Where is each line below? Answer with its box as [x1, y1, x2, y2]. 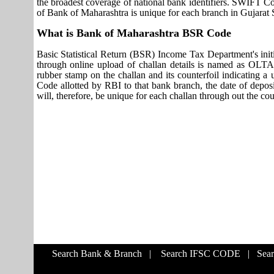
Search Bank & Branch [51, 248, 142, 259]
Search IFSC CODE [160, 248, 240, 259]
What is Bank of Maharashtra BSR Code [36, 27, 231, 39]
